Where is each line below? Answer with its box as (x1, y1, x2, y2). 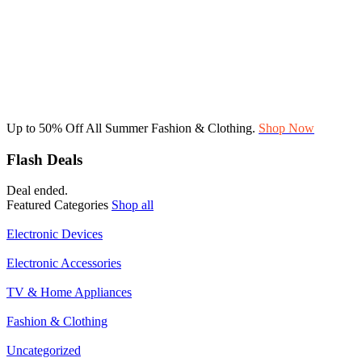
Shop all (112, 198, 154, 213)
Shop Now (259, 121, 314, 135)
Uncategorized (6, 343, 81, 358)
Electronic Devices (6, 227, 103, 242)
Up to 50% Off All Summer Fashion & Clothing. (6, 121, 259, 135)
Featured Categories (6, 198, 108, 213)
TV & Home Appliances (6, 285, 132, 300)
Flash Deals (6, 150, 82, 168)
